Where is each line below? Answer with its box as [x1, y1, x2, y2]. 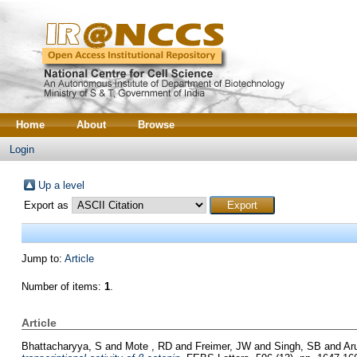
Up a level [37, 179, 84, 191]
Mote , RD [124, 339, 172, 352]
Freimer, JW [194, 339, 251, 352]
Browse [138, 119, 175, 131]
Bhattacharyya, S [21, 339, 102, 352]
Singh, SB [273, 339, 321, 352]
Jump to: [21, 253, 65, 265]
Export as [23, 199, 72, 211]
